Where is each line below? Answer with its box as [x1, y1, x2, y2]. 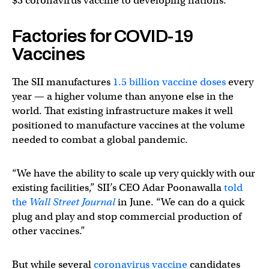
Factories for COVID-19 [12, 26, 193, 46]
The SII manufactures [12, 75, 113, 88]
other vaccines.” [12, 224, 85, 237]
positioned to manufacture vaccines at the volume [12, 118, 245, 131]
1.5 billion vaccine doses [113, 75, 226, 88]
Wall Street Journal [29, 195, 115, 208]
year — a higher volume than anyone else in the [12, 89, 234, 103]
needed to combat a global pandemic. [12, 133, 188, 146]
